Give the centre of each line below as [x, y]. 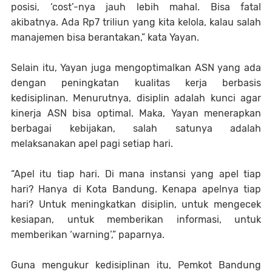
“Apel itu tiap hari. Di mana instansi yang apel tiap [136, 174]
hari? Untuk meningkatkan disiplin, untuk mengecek [136, 204]
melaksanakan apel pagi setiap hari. [92, 144]
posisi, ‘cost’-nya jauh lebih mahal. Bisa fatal [136, 7]
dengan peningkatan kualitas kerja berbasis [136, 83]
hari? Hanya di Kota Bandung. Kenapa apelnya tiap [136, 189]
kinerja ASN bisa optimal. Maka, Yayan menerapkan [136, 113]
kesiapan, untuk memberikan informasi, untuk [136, 219]
